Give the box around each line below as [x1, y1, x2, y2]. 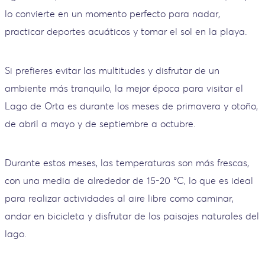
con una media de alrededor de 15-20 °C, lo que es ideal [5, 174, 253, 186]
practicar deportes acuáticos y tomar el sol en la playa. [5, 25, 247, 37]
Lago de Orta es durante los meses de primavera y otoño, [5, 99, 258, 112]
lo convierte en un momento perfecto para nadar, [5, 7, 220, 20]
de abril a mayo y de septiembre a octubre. [5, 117, 199, 130]
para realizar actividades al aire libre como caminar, [5, 192, 234, 204]
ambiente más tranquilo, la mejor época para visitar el [5, 82, 243, 94]
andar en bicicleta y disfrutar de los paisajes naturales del [5, 209, 259, 222]
